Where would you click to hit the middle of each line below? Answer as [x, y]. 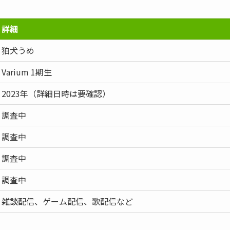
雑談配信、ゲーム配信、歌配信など [67, 202]
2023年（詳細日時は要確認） [56, 94]
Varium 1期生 [27, 72]
